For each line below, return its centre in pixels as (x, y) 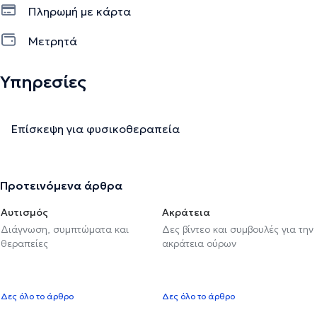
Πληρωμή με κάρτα (80, 11)
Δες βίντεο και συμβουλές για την (238, 229)
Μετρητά (53, 41)
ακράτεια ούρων (199, 243)
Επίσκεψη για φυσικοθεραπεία (96, 128)
